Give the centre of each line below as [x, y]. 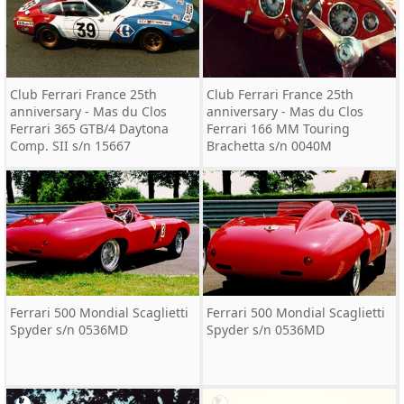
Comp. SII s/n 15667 [70, 146]
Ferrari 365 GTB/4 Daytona [89, 129]
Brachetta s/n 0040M [269, 146]
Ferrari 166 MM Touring [278, 129]
